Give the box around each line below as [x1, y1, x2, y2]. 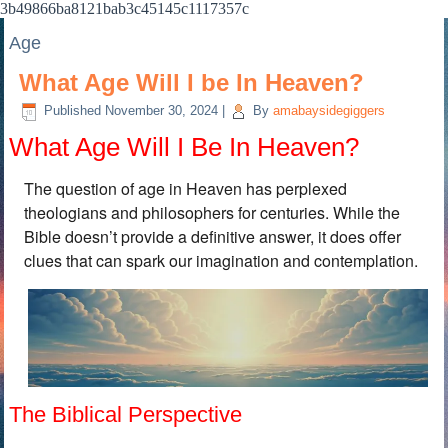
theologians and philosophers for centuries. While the [24, 201, 401, 224]
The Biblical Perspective [9, 401, 243, 427]
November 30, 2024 [105, 103, 219, 119]
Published [44, 103, 102, 119]
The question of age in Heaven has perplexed [24, 177, 348, 200]
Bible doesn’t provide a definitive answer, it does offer [24, 225, 402, 248]
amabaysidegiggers [273, 103, 386, 119]
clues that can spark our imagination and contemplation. [24, 249, 419, 272]
